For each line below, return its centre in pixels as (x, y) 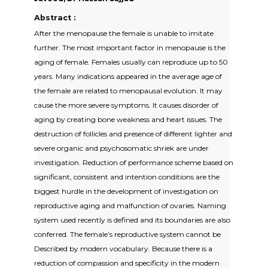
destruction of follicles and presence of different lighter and (133, 133)
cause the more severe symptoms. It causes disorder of (126, 105)
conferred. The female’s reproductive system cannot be (127, 234)
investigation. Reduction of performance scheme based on (134, 162)
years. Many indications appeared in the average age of (128, 76)
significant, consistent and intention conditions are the (127, 176)
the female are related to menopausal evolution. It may (128, 90)
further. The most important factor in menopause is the (130, 47)
